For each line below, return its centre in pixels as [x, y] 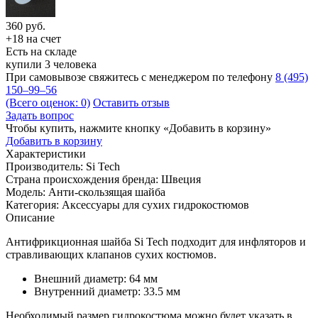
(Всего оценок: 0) [48, 102]
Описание [30, 217]
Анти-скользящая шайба [107, 192]
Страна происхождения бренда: [83, 179]
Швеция [181, 179]
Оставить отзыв [131, 102]
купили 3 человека [51, 64]
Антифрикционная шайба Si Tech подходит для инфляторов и [156, 241]
